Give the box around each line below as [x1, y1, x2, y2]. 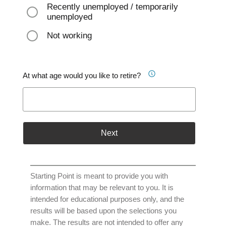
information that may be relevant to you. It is [30, 183, 174, 192]
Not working [47, 31, 92, 41]
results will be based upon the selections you [30, 206, 177, 215]
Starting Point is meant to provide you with [30, 171, 168, 180]
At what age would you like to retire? [23, 71, 141, 80]
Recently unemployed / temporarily [47, 2, 178, 12]
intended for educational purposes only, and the [30, 194, 184, 203]
